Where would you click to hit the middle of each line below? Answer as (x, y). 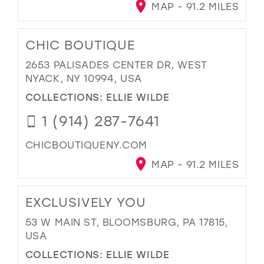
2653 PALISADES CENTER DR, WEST (116, 64)
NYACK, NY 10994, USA (84, 78)
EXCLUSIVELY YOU (85, 202)
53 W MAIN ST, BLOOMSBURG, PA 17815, (126, 222)
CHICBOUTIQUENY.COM (86, 145)
